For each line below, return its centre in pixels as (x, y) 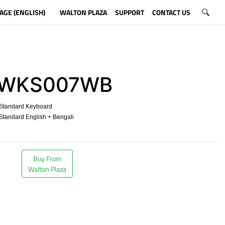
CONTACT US (171, 12)
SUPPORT (129, 12)
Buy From (47, 158)
